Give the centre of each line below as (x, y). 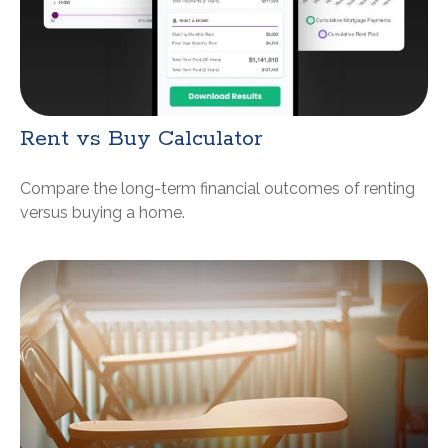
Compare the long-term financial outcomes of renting (217, 189)
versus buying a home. (102, 213)
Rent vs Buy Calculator (141, 139)
